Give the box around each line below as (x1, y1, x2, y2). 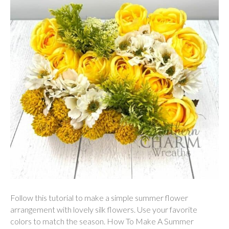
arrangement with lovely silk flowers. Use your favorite (10, 204, 197, 215)
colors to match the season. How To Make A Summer (10, 216, 194, 226)
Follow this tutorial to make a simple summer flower (10, 193, 188, 203)
